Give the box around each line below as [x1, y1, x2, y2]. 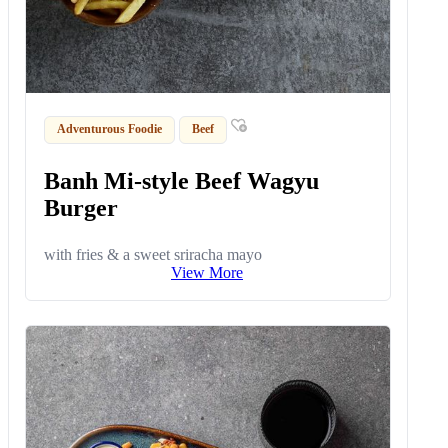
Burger [44, 194, 119, 221]
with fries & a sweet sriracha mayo [44, 245, 263, 263]
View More [171, 263, 243, 281]
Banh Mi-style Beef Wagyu [44, 167, 320, 194]
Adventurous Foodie [57, 122, 163, 137]
